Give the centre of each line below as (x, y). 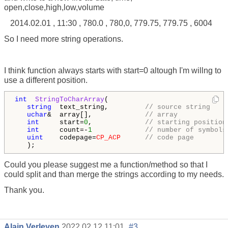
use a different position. (46, 80)
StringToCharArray (70, 99)
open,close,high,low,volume (54, 7)
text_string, (98, 107)
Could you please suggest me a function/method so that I (106, 164)
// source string (180, 107)
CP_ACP (108, 137)
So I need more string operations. (64, 39)
